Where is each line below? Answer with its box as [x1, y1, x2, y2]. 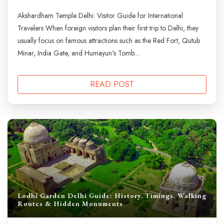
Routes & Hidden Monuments [17, 199, 123, 208]
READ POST [90, 78, 134, 90]
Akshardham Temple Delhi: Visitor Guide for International [17, 10, 183, 20]
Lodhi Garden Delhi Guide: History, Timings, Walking [17, 191, 206, 200]
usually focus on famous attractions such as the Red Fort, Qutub [17, 35, 200, 45]
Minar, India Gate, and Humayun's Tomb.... [17, 47, 140, 58]
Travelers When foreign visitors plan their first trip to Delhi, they [17, 22, 198, 33]
